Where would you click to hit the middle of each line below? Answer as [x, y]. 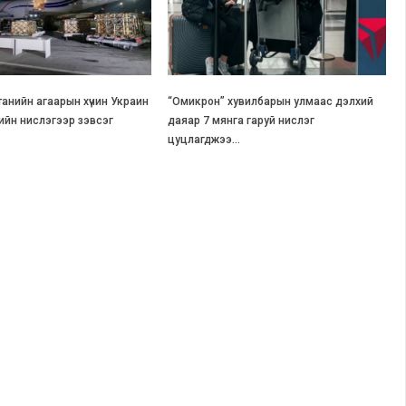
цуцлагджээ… [204, 140]
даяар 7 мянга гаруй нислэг [242, 121]
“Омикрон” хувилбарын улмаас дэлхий [271, 102]
